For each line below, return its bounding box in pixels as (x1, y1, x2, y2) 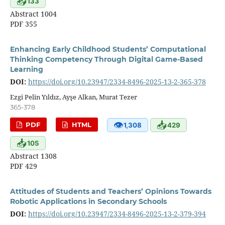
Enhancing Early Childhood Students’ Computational (10, 45, 206, 54)
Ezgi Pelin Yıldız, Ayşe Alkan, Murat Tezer (10, 92, 137, 102)
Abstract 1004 (10, 9, 57, 19)
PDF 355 (10, 19, 37, 29)
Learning (10, 65, 43, 74)
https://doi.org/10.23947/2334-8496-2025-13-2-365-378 (28, 77, 206, 87)
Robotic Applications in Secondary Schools (10, 197, 167, 206)
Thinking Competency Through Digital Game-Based (10, 55, 203, 64)
